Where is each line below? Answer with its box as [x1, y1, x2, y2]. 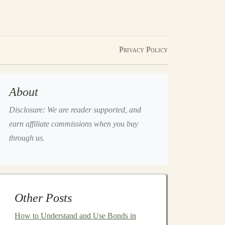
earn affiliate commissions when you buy [9, 120, 138, 128]
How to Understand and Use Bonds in [15, 211, 136, 220]
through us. [9, 134, 45, 142]
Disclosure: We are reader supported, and [9, 105, 141, 114]
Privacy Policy [119, 45, 168, 54]
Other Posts [15, 191, 72, 204]
